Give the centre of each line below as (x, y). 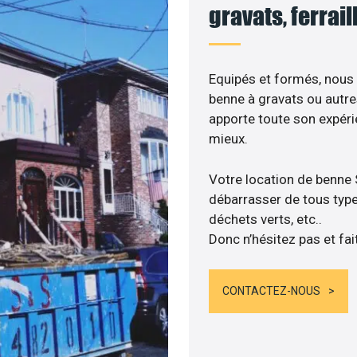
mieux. (228, 139)
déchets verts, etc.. (265, 219)
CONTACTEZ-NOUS (271, 291)
